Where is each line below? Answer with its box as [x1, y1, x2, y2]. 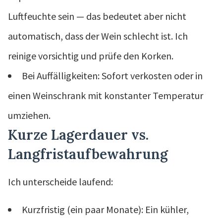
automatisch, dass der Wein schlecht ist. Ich [8, 29, 188, 42]
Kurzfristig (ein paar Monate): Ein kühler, [22, 203, 189, 216]
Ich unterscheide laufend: [8, 175, 113, 188]
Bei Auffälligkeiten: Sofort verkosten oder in [22, 69, 203, 82]
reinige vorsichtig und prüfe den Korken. [8, 49, 173, 62]
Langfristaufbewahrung [8, 145, 168, 163]
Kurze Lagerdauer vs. [8, 125, 149, 144]
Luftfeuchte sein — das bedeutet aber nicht [8, 9, 186, 22]
